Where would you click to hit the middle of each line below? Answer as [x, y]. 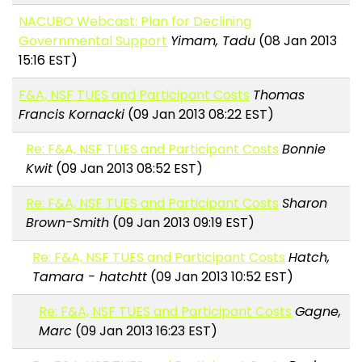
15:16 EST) [48, 61]
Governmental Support [93, 41]
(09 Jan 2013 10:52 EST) [221, 277]
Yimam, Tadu [213, 41]
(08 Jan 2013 [297, 41]
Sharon [304, 204]
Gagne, [318, 312]
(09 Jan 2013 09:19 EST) [181, 223]
